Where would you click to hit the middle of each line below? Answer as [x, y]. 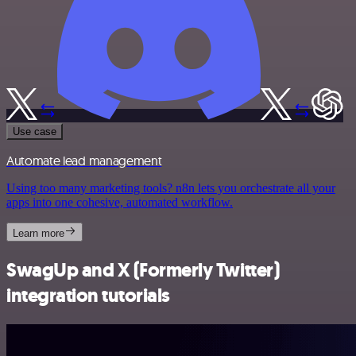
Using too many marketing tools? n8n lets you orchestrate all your [171, 188]
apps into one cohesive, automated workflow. [120, 203]
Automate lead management [84, 161]
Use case [35, 132]
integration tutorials [88, 296]
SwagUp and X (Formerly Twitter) [143, 271]
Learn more [39, 234]
